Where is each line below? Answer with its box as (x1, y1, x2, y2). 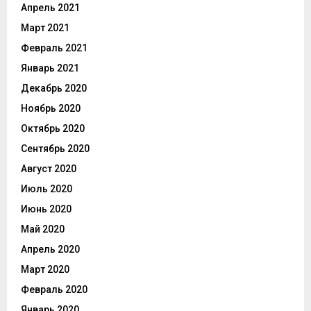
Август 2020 (21, 163, 76, 175)
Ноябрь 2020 (21, 103, 81, 115)
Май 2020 (21, 224, 65, 235)
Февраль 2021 (21, 42, 87, 54)
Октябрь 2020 (21, 123, 85, 135)
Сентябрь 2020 (21, 143, 90, 155)
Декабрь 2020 (21, 83, 87, 94)
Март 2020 (21, 264, 69, 276)
